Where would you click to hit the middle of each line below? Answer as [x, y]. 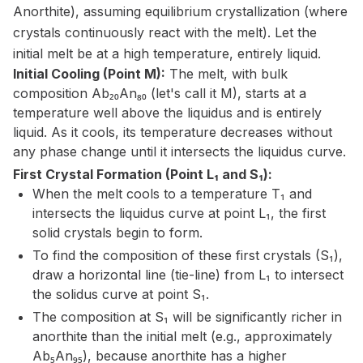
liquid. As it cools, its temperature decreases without [173, 132]
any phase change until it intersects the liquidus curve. [179, 152]
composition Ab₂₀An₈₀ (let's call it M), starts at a [160, 93]
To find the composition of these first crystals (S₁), [188, 255]
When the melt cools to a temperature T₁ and [172, 194]
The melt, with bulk [226, 74]
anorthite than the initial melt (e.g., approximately [182, 336]
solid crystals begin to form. [117, 233]
